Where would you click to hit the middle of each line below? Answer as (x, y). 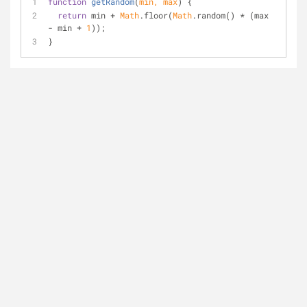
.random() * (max (230, 15)
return (72, 15)
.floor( (156, 15)
